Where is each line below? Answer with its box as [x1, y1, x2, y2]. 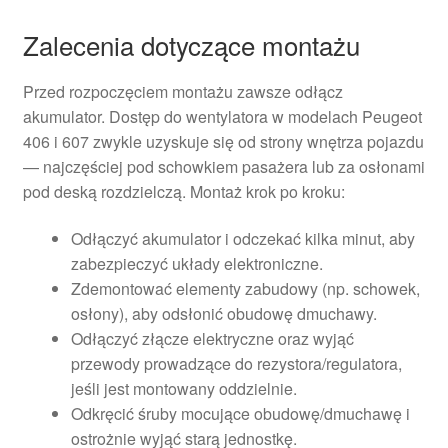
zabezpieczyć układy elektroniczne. [70, 252, 323, 276]
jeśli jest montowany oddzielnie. [70, 377, 297, 401]
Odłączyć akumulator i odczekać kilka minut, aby [70, 227, 415, 251]
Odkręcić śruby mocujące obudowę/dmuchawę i [70, 402, 410, 426]
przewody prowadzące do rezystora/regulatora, [70, 352, 402, 376]
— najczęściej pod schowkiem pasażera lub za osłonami [22, 154, 425, 178]
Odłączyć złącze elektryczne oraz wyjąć [70, 327, 354, 351]
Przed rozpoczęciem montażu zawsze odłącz [22, 79, 343, 103]
